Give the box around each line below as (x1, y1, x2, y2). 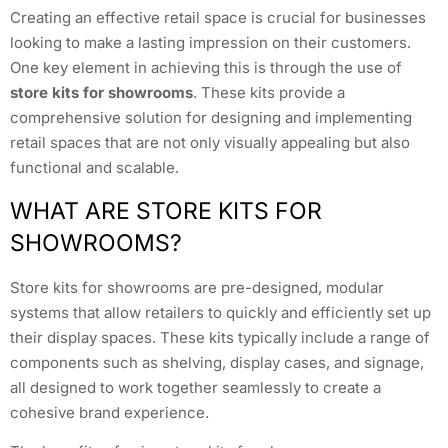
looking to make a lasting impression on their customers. (10, 33, 411, 53)
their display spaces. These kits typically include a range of (10, 327, 430, 347)
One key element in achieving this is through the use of (10, 58, 402, 78)
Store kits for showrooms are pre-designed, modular (10, 277, 384, 297)
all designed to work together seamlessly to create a (10, 377, 381, 397)
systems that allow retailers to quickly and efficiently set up (10, 302, 431, 322)
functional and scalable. (10, 158, 179, 178)
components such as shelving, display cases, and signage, (10, 352, 424, 372)
